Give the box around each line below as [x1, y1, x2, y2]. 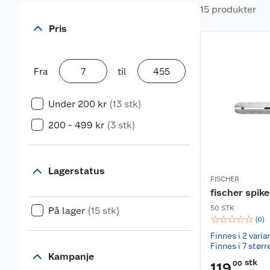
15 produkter [200, 4, 256, 15]
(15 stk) [87, 205, 120, 216]
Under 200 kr [48, 98, 107, 110]
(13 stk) [109, 98, 142, 110]
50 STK [210, 204, 234, 212]
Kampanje [48, 251, 94, 262]
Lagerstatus [48, 165, 105, 177]
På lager [48, 205, 85, 216]
